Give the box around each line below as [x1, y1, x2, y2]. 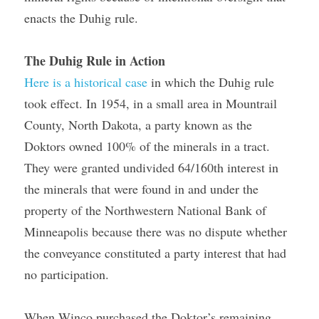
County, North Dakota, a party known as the [24, 116, 252, 133]
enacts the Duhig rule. [24, 9, 138, 26]
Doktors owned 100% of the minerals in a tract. [24, 137, 270, 155]
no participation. [24, 266, 109, 283]
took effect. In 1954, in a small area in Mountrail [24, 95, 277, 112]
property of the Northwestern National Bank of [24, 202, 266, 219]
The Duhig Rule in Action [24, 51, 165, 70]
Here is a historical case [24, 73, 147, 90]
